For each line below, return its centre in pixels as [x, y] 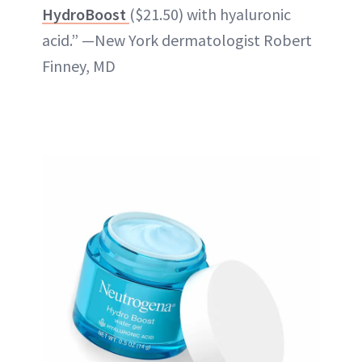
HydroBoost [86, 14]
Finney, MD [79, 66]
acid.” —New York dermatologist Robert [177, 40]
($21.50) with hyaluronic [210, 14]
